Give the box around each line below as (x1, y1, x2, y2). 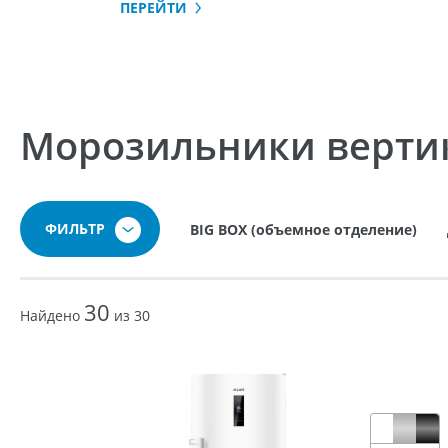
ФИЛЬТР (45, 219, 109, 238)
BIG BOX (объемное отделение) (190, 220, 417, 239)
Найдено (20, 306, 84, 325)
